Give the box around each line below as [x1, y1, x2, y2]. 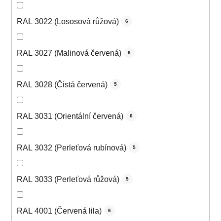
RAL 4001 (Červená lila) [17, 206, 102, 215]
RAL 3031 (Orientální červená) [17, 111, 123, 120]
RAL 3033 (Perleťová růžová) [17, 175, 119, 184]
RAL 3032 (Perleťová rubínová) [17, 143, 126, 152]
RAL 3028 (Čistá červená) [17, 80, 108, 89]
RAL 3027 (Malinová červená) [17, 48, 121, 57]
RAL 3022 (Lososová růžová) [17, 17, 119, 26]
